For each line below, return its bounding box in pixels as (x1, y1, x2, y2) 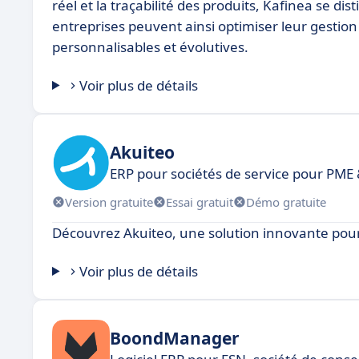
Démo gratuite (246, 193, 326, 210)
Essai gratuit (166, 193, 233, 210)
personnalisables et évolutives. (52, 38, 248, 56)
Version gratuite (65, 193, 153, 210)
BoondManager (110, 326, 240, 349)
